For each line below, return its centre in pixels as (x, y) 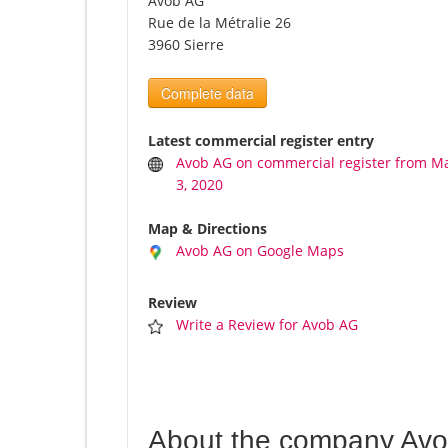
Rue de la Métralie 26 (219, 23)
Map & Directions (207, 229)
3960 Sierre (186, 45)
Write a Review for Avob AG (267, 325)
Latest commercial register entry (261, 141)
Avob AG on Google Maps (260, 251)
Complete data (207, 93)
